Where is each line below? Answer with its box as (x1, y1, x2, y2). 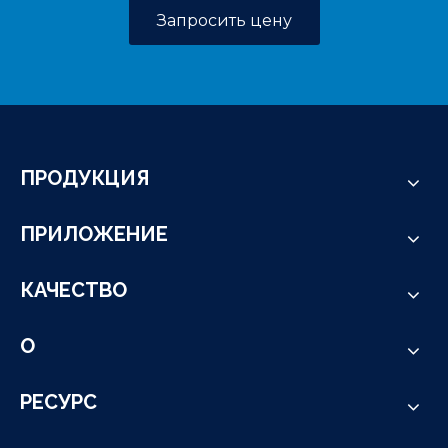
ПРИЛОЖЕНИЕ (20, 222, 168, 247)
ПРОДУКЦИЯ (20, 166, 149, 191)
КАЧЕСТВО (20, 278, 127, 303)
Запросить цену (156, 11, 292, 31)
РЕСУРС (20, 390, 97, 415)
